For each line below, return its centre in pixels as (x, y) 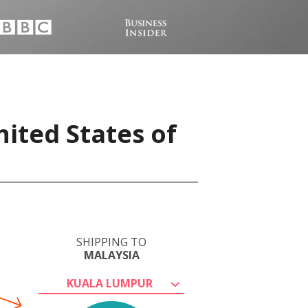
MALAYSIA (111, 255)
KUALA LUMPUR (109, 283)
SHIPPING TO (111, 242)
